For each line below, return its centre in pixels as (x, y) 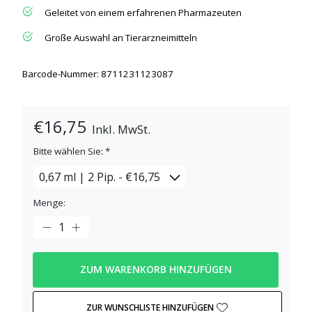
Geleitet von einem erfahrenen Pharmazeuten (143, 12)
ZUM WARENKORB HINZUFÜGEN (156, 270)
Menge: (49, 202)
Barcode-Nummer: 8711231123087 (98, 73)
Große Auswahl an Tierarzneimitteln (121, 37)
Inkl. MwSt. (122, 130)
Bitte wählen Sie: (69, 151)
